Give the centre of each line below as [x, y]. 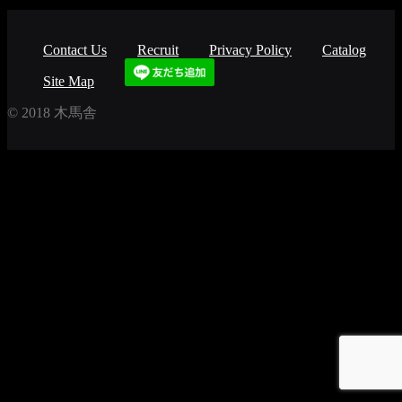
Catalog [344, 49]
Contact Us [75, 49]
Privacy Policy [250, 49]
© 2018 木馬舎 [52, 112]
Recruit [158, 49]
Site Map [69, 81]
